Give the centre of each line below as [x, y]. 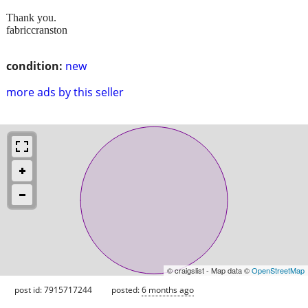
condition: [34, 66]
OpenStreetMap [278, 270]
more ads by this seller [65, 92]
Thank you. [31, 17]
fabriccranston [37, 30]
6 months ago [168, 289]
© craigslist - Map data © [209, 270]
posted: [126, 289]
